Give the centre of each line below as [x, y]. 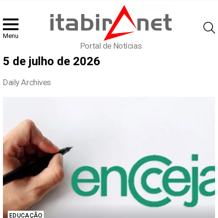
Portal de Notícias [111, 46]
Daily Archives [27, 82]
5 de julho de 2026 [52, 62]
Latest [16, 112]
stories [17, 121]
